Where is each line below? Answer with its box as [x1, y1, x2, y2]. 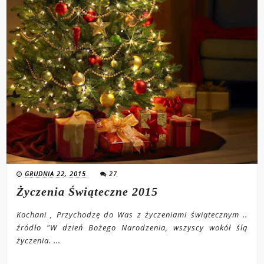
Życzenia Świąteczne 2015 [16, 184, 159, 198]
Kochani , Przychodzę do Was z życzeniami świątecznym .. [16, 209, 247, 220]
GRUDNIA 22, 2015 [25, 169, 89, 178]
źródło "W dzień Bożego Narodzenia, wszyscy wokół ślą [16, 222, 247, 233]
